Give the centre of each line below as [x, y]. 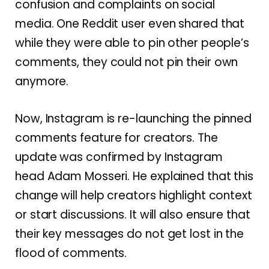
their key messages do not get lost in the [130, 234]
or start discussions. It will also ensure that [133, 214]
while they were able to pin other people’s [132, 43]
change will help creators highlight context [134, 195]
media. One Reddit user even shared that [130, 24]
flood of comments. [71, 253]
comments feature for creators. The [116, 138]
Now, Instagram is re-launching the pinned [134, 118]
